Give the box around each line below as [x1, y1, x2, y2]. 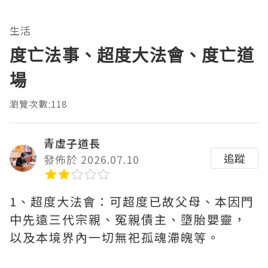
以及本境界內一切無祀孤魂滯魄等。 [10, 229, 220, 246]
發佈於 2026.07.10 [44, 151, 139, 167]
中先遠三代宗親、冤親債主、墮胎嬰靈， [10, 211, 246, 229]
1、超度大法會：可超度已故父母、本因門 [10, 193, 254, 211]
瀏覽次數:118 [10, 98, 68, 111]
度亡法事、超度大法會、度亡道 [10, 44, 254, 67]
